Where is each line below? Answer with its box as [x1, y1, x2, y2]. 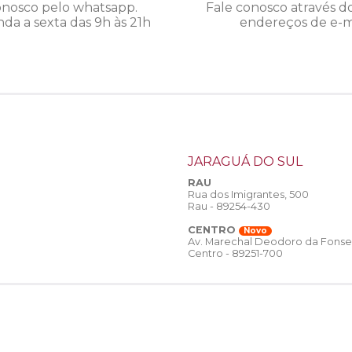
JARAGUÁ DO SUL [188, 154, 302, 170]
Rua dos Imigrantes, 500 [188, 189, 309, 201]
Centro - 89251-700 [188, 247, 283, 260]
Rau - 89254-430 [188, 200, 270, 213]
